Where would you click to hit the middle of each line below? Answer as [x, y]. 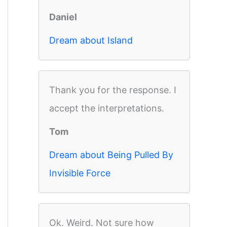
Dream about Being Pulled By [111, 155]
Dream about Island [91, 40]
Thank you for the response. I [113, 90]
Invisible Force [80, 173]
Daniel [63, 17]
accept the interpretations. [107, 108]
